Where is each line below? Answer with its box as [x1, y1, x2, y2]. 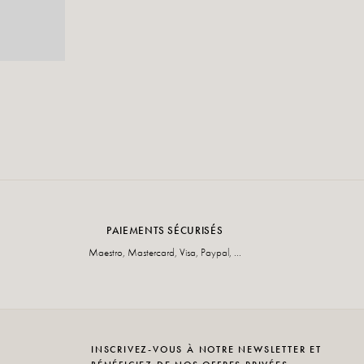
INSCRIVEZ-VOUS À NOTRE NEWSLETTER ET [91, 342, 322, 356]
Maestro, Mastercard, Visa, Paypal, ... [88, 245, 241, 259]
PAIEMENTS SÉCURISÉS [106, 223, 223, 237]
